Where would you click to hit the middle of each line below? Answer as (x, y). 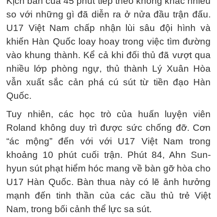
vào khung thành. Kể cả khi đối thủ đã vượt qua (108, 55)
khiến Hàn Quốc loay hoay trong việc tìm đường (108, 41)
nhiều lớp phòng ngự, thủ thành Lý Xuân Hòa (108, 68)
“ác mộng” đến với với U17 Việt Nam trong (108, 141)
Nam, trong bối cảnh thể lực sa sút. (79, 209)
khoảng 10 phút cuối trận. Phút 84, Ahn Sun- (108, 155)
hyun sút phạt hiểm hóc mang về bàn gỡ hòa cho (108, 168)
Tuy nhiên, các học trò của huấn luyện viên (108, 114)
